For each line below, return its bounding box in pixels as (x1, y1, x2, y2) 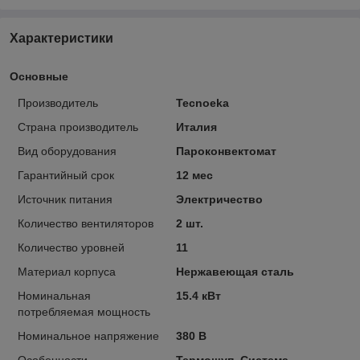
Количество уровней (18, 240, 125, 254)
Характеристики (10, 31, 113, 45)
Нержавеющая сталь (175, 264, 294, 278)
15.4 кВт (175, 288, 221, 302)
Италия (175, 120, 217, 133)
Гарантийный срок (18, 168, 114, 182)
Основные (10, 69, 68, 83)
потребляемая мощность (18, 305, 150, 318)
